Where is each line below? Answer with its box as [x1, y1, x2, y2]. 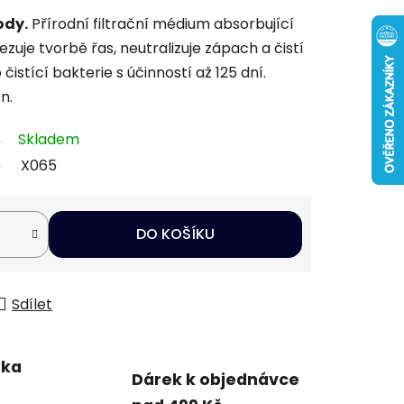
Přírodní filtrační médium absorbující [28, 13, 294, 34]
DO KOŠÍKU [136, 223, 215, 244]
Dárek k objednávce [131, 369, 299, 391]
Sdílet [12, 293, 52, 315]
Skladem [18, 128, 79, 150]
